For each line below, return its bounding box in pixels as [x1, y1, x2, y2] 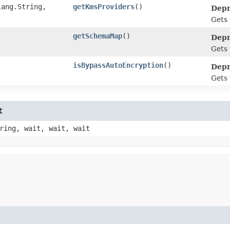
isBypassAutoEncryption [73, 61, 163, 69]
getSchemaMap [73, 32, 122, 40]
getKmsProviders [73, 3, 135, 11]
